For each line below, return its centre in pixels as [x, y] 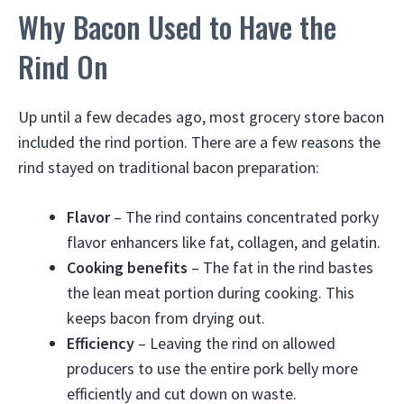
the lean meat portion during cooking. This [211, 293]
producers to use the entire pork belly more [212, 368]
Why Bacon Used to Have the [177, 27]
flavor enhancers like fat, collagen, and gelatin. [224, 242]
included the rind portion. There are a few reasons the [199, 142]
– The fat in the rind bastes [280, 267]
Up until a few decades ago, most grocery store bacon [201, 117]
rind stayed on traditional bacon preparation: [169, 167]
